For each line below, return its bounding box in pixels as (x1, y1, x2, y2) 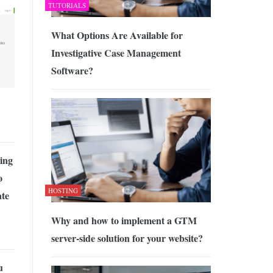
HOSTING (48, 185, 78, 195)
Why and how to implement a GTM (51, 213, 197, 227)
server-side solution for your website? (51, 230, 203, 245)
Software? (51, 63, 93, 78)
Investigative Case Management (51, 46, 181, 60)
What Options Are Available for (51, 28, 183, 43)
